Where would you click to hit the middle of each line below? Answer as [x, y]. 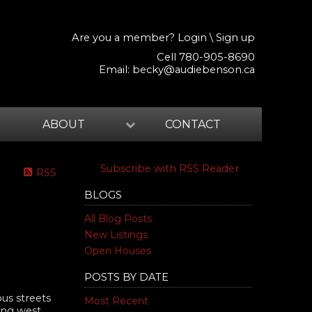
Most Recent [116, 301]
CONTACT [193, 124]
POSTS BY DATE [126, 277]
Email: [116, 70]
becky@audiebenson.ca [194, 70]
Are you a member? [125, 38]
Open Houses [118, 251]
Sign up [235, 38]
